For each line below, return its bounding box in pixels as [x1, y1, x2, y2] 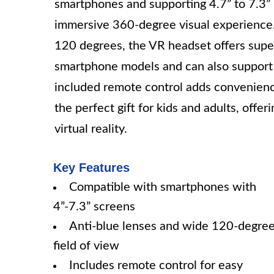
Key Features [53, 161, 130, 174]
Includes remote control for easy [69, 259, 243, 272]
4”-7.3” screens [53, 201, 135, 213]
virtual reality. [54, 123, 127, 135]
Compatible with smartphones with [69, 181, 256, 193]
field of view [53, 240, 119, 252]
